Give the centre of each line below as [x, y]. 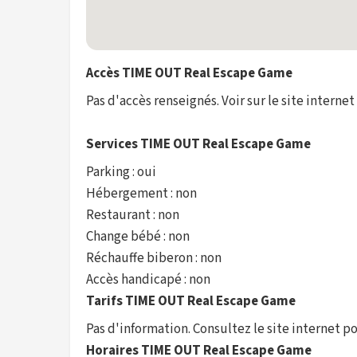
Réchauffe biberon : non [154, 258]
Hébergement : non [141, 194]
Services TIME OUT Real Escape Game [198, 144]
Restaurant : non [133, 215]
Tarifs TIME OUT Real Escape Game [191, 301]
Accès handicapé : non [148, 280]
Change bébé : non [138, 237]
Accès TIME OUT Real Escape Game [189, 73]
